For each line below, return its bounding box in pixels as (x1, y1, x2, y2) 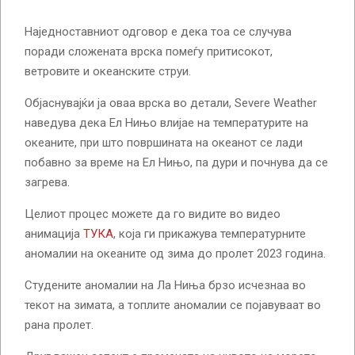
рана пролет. (25, 318, 94, 333)
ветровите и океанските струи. (25, 64, 191, 79)
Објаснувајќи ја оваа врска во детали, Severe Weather (25, 96, 317, 111)
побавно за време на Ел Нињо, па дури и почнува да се (25, 155, 328, 170)
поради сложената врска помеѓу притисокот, (25, 44, 273, 59)
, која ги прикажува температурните (113, 227, 306, 242)
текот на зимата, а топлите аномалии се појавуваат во (25, 298, 321, 313)
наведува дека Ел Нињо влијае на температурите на (25, 116, 308, 131)
